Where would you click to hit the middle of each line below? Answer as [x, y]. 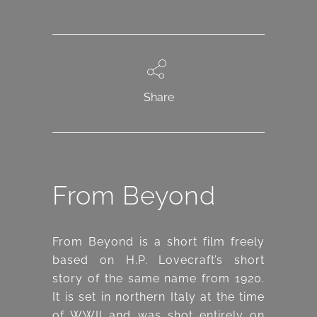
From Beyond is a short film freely [158, 242]
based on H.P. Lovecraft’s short [158, 260]
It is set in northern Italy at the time [158, 297]
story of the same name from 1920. [158, 279]
